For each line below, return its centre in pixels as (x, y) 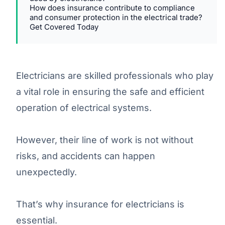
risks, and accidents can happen (86, 156)
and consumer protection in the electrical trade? (116, 17)
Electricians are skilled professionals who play (115, 75)
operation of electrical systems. (84, 107)
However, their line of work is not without (105, 140)
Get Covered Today (64, 27)
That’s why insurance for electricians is (100, 204)
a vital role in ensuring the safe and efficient (110, 91)
